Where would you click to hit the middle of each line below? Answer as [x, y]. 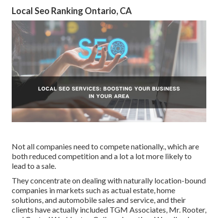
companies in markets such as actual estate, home [93, 190]
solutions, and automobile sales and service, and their [99, 200]
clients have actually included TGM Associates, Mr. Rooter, [109, 209]
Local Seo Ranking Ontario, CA [72, 10]
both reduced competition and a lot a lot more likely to [102, 156]
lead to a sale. [34, 165]
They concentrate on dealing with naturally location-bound [109, 180]
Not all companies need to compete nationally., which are [105, 146]
